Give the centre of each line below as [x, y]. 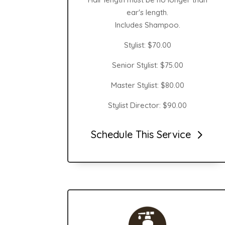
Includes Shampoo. [147, 25]
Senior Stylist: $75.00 [147, 65]
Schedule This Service [141, 135]
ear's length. [148, 12]
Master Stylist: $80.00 [147, 85]
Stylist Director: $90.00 [148, 105]
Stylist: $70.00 [147, 45]
